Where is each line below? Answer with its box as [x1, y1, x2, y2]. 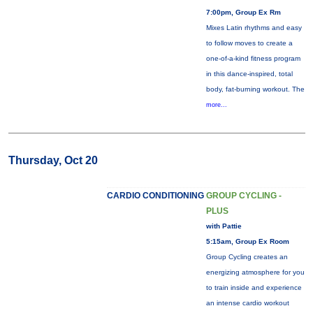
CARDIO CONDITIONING [106, 191, 204, 201]
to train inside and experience [205, 284, 302, 291]
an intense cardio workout [205, 299, 289, 307]
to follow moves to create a [205, 39, 293, 47]
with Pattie [205, 222, 242, 230]
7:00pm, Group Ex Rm [205, 8, 281, 16]
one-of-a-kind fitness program [205, 54, 300, 62]
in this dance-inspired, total [205, 70, 293, 78]
